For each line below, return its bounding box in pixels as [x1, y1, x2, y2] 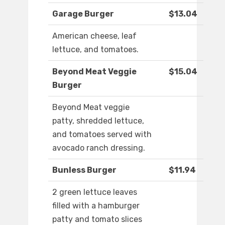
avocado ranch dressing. [52, 143, 145, 153]
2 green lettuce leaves [52, 187, 137, 197]
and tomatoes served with [52, 130, 152, 140]
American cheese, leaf [52, 31, 137, 41]
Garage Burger [52, 9, 114, 19]
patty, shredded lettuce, [52, 116, 144, 126]
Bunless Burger [52, 165, 117, 175]
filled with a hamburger [52, 201, 140, 211]
